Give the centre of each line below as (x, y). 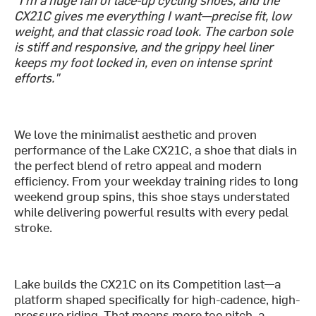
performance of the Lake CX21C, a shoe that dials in (156, 150)
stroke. (34, 227)
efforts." (37, 78)
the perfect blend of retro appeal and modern (138, 165)
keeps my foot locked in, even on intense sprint (143, 62)
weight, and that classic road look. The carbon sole (154, 31)
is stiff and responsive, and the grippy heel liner (144, 47)
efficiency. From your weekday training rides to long (157, 181)
